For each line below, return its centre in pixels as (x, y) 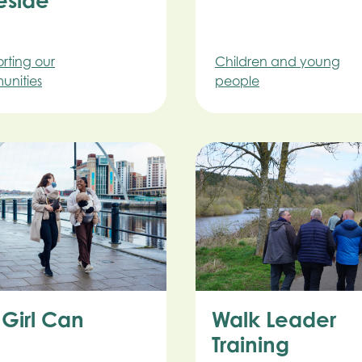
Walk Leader (274, 319)
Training (250, 344)
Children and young (277, 62)
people (237, 81)
